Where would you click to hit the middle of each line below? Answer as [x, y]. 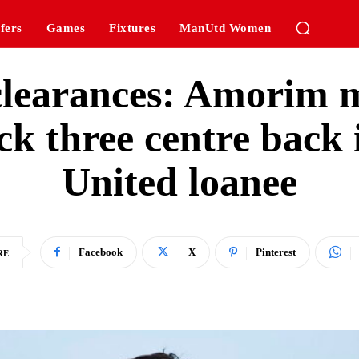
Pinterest [275, 252]
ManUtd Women [226, 28]
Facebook [100, 252]
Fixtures [133, 28]
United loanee [179, 182]
